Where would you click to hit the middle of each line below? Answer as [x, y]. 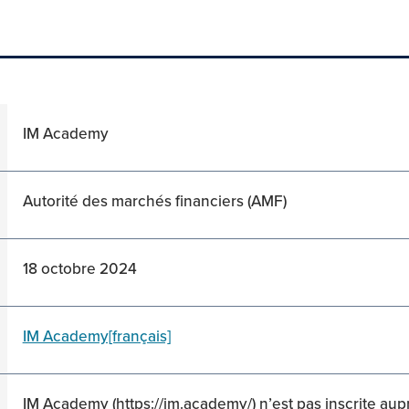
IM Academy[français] [96, 336]
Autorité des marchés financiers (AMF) [154, 201]
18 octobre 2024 [79, 268]
